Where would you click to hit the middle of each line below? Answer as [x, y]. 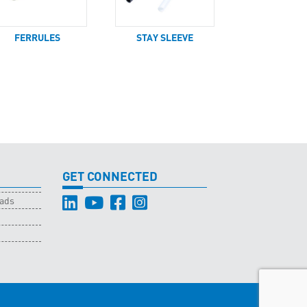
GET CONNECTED [110, 176]
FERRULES [38, 37]
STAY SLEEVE [165, 37]
